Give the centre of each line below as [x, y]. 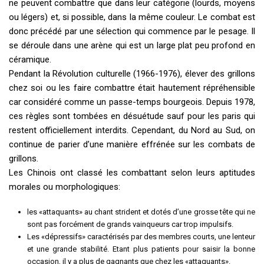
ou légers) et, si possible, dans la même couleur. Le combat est [132, 17]
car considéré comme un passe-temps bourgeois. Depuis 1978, [132, 102]
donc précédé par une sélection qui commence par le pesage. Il [132, 32]
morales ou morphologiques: [65, 187]
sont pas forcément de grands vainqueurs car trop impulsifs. [130, 225]
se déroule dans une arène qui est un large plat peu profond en [132, 46]
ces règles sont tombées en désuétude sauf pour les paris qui [132, 116]
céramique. [30, 60]
